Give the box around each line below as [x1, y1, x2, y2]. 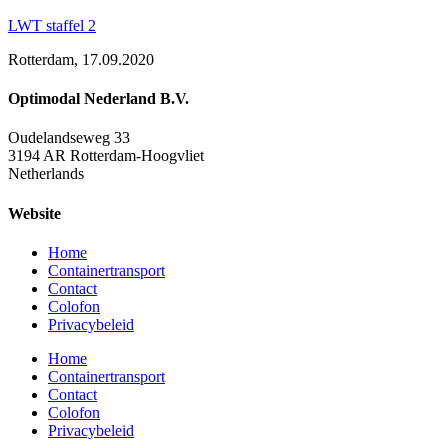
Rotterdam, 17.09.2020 [8, 50, 154, 68]
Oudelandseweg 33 [8, 129, 130, 147]
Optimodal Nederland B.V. [8, 90, 189, 107]
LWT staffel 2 [8, 16, 96, 34]
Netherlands [8, 165, 84, 183]
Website [8, 204, 61, 222]
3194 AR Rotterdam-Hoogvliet [8, 147, 204, 165]
